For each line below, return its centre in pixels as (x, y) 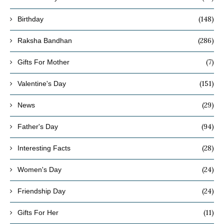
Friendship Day (41, 191)
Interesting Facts (44, 148)
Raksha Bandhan (45, 40)
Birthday (30, 19)
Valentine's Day (42, 83)
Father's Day (38, 126)
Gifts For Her (38, 212)
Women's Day (39, 169)
